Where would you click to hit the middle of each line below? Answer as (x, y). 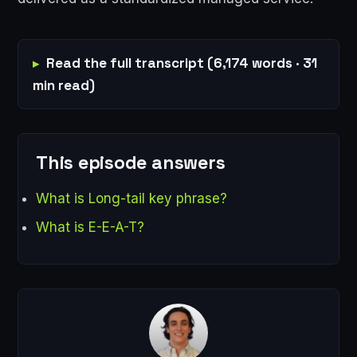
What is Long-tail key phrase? (131, 198)
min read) (64, 86)
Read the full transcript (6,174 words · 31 (182, 63)
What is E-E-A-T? (90, 228)
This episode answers (131, 162)
